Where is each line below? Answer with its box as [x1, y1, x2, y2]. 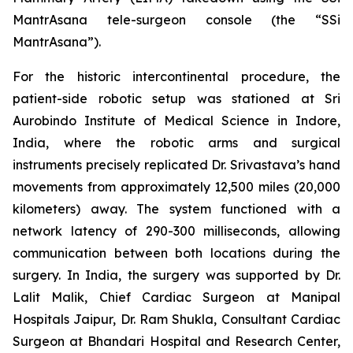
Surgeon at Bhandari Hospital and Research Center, [13, 333, 340, 349]
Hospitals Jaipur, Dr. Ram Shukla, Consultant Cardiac [13, 311, 340, 327]
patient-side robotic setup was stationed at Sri [13, 91, 340, 106]
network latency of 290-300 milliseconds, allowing [13, 223, 340, 239]
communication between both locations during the [13, 245, 340, 261]
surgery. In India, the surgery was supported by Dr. [13, 267, 340, 283]
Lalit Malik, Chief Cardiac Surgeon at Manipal [13, 289, 340, 305]
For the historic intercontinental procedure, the [13, 69, 340, 84]
